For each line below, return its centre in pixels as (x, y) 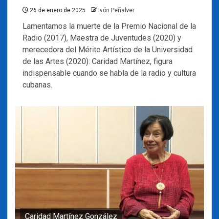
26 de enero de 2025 (57, 10)
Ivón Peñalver (116, 10)
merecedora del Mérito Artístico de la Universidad (108, 50)
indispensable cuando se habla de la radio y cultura (109, 73)
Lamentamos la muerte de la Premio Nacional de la (109, 26)
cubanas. (37, 85)
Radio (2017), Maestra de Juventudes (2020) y (102, 38)
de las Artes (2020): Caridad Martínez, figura (98, 61)
